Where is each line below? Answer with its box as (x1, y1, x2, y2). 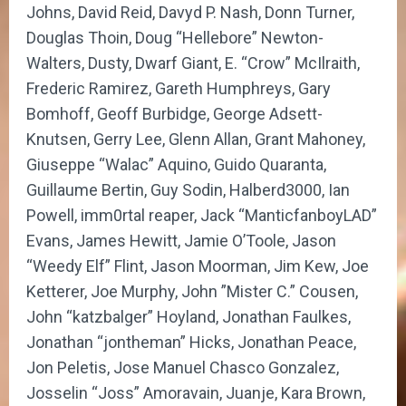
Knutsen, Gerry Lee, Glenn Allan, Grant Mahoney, (26, 129, 365, 149)
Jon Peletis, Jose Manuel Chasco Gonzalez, (26, 357, 339, 377)
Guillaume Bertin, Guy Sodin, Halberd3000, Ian (26, 179, 350, 199)
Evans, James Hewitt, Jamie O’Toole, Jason (26, 230, 336, 250)
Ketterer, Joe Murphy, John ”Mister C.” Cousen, (26, 281, 358, 301)
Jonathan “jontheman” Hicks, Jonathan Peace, (26, 332, 356, 352)
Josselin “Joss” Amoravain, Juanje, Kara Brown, (26, 382, 365, 402)
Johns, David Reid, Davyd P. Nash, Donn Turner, (26, 2, 354, 22)
